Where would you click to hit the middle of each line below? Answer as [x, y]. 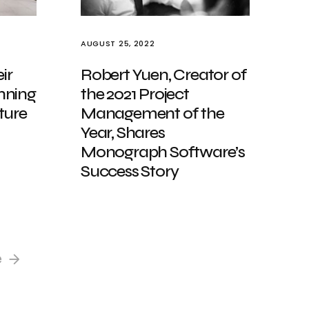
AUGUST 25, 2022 [118, 43]
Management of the [152, 113]
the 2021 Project [135, 94]
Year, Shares [123, 133]
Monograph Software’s [163, 152]
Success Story [130, 171]
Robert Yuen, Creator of [164, 75]
